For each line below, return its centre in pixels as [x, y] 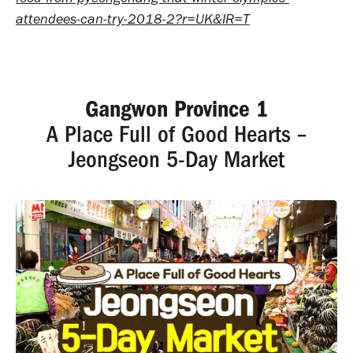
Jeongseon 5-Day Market [176, 159]
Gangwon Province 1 [176, 109]
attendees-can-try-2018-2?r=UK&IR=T [133, 19]
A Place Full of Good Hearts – [176, 134]
